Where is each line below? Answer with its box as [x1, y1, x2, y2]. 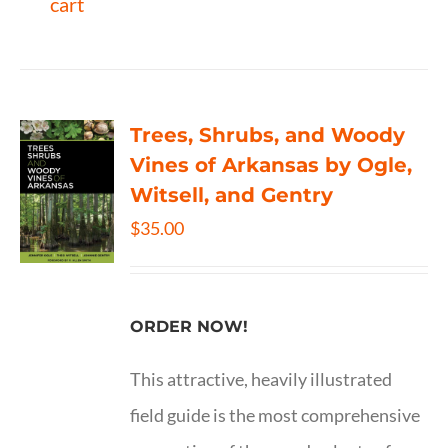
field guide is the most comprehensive [130, 403, 421, 426]
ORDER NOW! [130, 317, 249, 337]
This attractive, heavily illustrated [130, 367, 393, 390]
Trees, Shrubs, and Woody [130, 123, 406, 147]
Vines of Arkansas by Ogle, [130, 153, 413, 177]
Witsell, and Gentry [130, 183, 334, 207]
